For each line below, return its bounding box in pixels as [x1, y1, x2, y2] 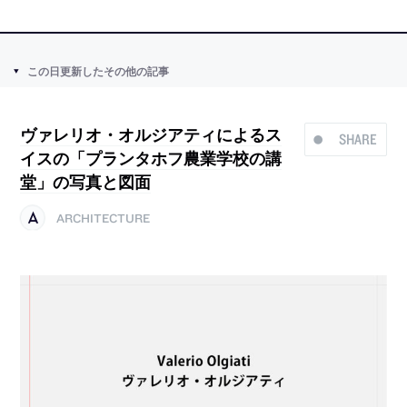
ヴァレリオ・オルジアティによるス [20, 123, 283, 146]
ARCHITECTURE [56, 210, 151, 225]
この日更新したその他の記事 [26, 63, 169, 79]
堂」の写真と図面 [20, 170, 152, 194]
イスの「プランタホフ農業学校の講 [20, 146, 283, 170]
